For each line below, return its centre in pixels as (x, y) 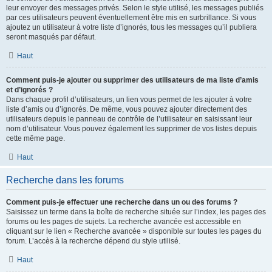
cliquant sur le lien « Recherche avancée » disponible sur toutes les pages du (134, 231)
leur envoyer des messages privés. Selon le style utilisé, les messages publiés (135, 8)
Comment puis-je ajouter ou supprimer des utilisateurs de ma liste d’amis (132, 80)
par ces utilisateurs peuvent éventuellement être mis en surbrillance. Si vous (131, 18)
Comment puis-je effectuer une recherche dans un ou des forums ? (122, 202)
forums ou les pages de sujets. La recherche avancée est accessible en (124, 222)
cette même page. (36, 138)
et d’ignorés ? (29, 90)
